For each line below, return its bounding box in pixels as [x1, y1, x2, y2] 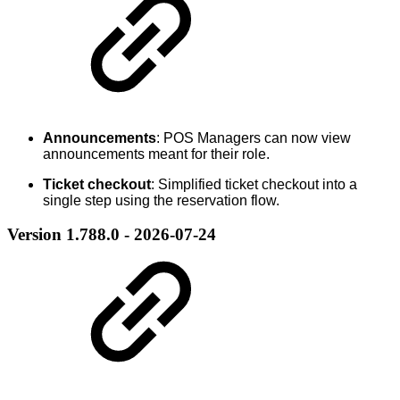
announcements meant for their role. [43, 146, 270, 162]
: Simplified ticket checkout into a [151, 176, 357, 192]
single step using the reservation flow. [43, 192, 279, 208]
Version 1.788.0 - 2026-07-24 [7, 225, 216, 245]
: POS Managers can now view [156, 129, 351, 146]
